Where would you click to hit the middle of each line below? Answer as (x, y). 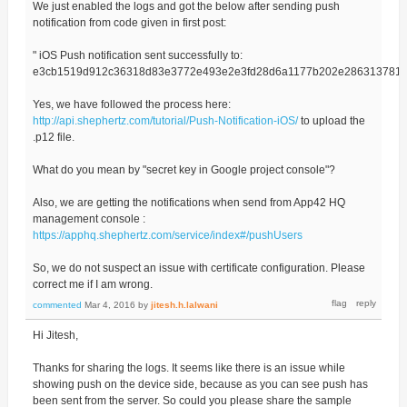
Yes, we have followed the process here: (131, 104)
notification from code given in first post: (129, 22)
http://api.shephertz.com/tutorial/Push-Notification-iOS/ (165, 120)
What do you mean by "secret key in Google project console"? (184, 169)
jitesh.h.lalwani (184, 304)
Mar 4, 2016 (109, 304)
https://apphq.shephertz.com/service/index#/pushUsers (167, 235)
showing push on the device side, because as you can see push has (200, 384)
